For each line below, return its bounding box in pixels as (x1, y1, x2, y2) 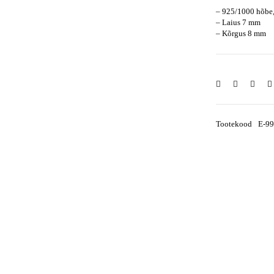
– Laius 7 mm (215, 17, 261, 27)
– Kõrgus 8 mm (215, 28, 266, 38)
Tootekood (215, 119, 252, 128)
